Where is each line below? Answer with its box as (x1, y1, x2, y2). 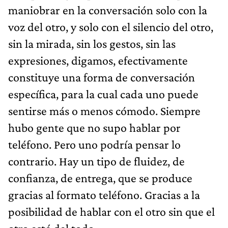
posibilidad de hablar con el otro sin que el (8, 204, 215, 218)
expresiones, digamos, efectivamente (8, 53, 188, 67)
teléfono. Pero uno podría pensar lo (8, 137, 181, 151)
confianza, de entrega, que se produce (8, 170, 192, 185)
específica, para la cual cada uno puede (8, 87, 198, 101)
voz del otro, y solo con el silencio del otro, (8, 19, 213, 34)
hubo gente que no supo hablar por (8, 120, 181, 134)
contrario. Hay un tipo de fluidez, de (8, 154, 185, 168)
